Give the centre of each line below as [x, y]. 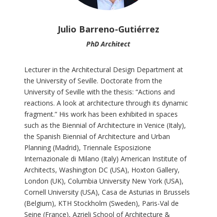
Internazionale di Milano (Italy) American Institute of [105, 159]
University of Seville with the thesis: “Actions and [99, 92]
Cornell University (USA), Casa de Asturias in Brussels [107, 192]
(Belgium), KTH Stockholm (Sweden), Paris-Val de [101, 203]
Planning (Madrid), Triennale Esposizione [87, 147]
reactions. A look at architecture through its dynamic [106, 103]
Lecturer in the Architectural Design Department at [103, 70]
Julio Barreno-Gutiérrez [108, 29]
